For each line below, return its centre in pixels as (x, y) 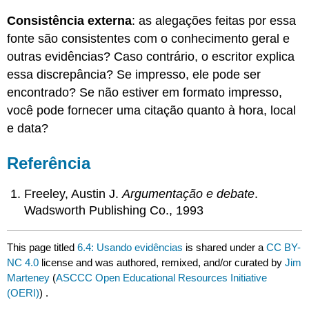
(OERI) (23, 293)
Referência (49, 163)
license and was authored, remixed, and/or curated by (162, 263)
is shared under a (225, 248)
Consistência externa (70, 21)
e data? (28, 129)
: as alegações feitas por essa (214, 21)
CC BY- (284, 248)
